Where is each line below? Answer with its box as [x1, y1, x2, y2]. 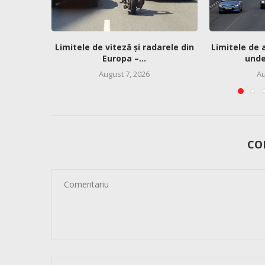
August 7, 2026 [99, 68, 150, 79]
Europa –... [102, 52, 147, 64]
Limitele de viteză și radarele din [54, 41, 194, 53]
